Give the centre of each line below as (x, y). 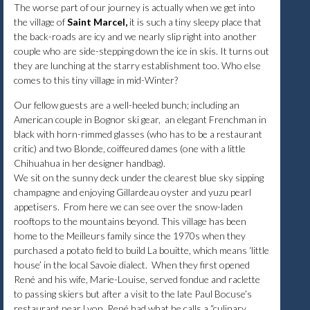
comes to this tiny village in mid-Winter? (96, 80)
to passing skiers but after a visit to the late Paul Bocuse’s (133, 293)
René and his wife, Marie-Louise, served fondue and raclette (137, 279)
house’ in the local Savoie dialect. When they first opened (132, 264)
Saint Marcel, (97, 21)
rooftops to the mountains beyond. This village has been (130, 221)
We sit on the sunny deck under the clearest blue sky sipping (139, 177)
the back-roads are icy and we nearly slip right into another (135, 36)
